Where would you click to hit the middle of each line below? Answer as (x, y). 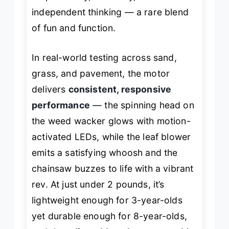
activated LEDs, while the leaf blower (111, 136)
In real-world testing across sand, (104, 57)
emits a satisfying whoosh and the (105, 152)
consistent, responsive (120, 89)
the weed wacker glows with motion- (111, 121)
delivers (50, 89)
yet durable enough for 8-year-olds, (109, 216)
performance (61, 105)
